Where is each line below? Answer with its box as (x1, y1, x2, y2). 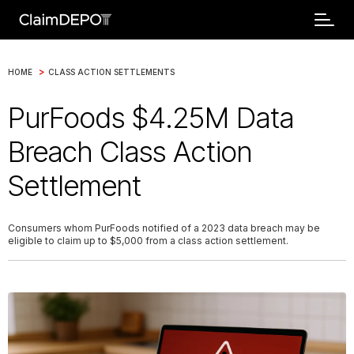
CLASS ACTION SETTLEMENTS (48, 66, 175, 77)
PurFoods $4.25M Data (8, 100, 294, 135)
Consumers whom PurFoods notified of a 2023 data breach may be (8, 222, 320, 234)
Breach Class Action (8, 134, 252, 169)
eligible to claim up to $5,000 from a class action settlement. (8, 235, 288, 247)
